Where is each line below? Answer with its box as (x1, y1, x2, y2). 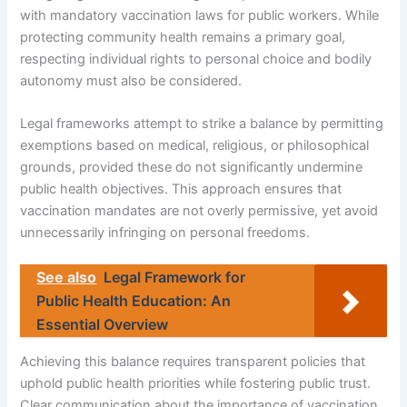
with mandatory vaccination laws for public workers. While (20, 6, 380, 24)
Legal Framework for (104, 268, 246, 287)
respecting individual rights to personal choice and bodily (20, 50, 372, 67)
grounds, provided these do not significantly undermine (20, 158, 363, 175)
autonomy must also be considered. (20, 72, 243, 89)
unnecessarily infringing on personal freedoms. (20, 223, 311, 241)
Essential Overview (36, 315, 169, 334)
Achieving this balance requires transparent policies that (20, 352, 366, 370)
